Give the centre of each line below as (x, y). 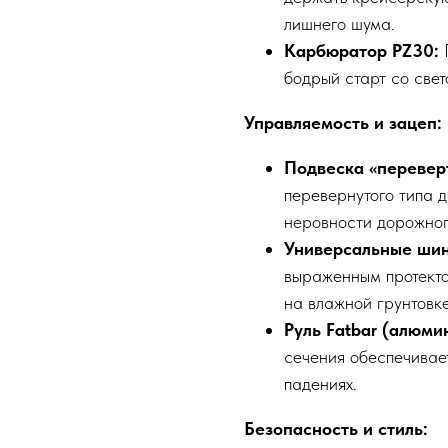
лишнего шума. (339, 24)
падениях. (320, 384)
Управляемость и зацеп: (343, 123)
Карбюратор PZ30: (364, 51)
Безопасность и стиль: (336, 429)
